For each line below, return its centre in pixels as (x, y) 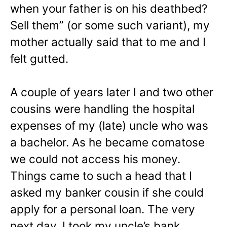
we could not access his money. (95, 159)
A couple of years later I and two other (112, 92)
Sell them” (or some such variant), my (110, 25)
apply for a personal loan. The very (103, 209)
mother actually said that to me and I (108, 42)
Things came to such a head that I (101, 176)
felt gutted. (39, 58)
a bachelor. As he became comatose (107, 142)
